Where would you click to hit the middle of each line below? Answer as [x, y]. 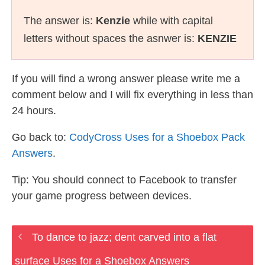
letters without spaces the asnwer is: [111, 38]
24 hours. [34, 111]
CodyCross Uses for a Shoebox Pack [157, 137]
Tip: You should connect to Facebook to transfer [124, 180]
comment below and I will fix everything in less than [132, 95]
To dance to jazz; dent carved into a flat [124, 237]
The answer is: [60, 21]
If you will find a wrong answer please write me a [126, 79]
